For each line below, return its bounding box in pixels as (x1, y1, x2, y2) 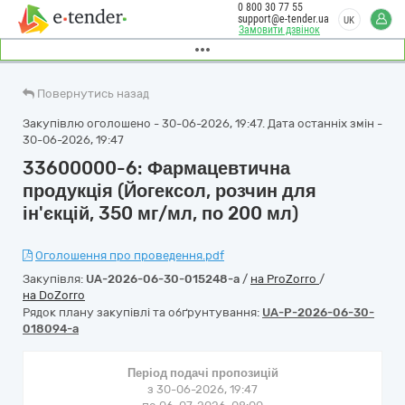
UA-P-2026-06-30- (262, 306, 374, 319)
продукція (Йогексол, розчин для (23, 180, 316, 202)
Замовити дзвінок (239, 24, 320, 36)
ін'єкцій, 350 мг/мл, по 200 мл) (23, 202, 298, 224)
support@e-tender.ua (238, 13, 329, 25)
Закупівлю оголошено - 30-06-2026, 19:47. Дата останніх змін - (23, 117, 382, 130)
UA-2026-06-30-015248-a (86, 272, 240, 286)
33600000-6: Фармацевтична (23, 157, 290, 179)
